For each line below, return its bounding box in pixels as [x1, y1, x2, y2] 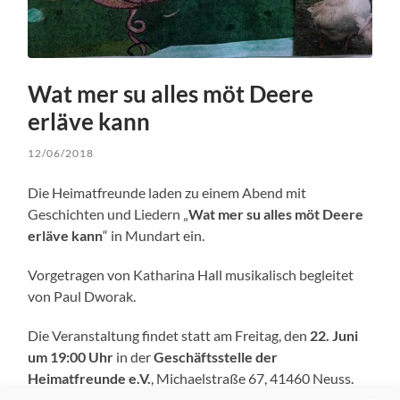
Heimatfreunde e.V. [28, 370, 152, 387]
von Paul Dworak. [28, 287, 137, 305]
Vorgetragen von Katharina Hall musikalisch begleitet [28, 266, 354, 284]
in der [113, 348, 154, 366]
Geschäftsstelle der [154, 348, 279, 366]
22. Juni [310, 327, 359, 345]
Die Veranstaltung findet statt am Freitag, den [28, 327, 311, 345]
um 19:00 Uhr [28, 348, 114, 366]
